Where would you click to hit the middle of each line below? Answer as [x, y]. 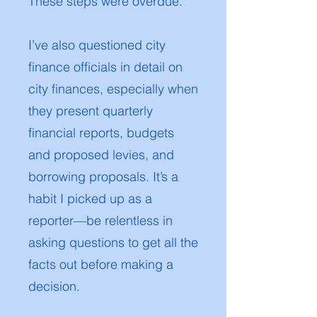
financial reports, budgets [101, 133]
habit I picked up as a [90, 198]
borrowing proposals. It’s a [103, 177]
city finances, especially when [113, 89]
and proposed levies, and [101, 155]
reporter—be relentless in [100, 220]
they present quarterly [91, 111]
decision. [54, 286]
